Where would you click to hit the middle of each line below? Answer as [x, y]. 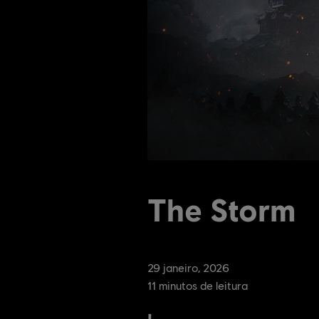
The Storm [221, 209]
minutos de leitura [203, 286]
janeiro [181, 268]
